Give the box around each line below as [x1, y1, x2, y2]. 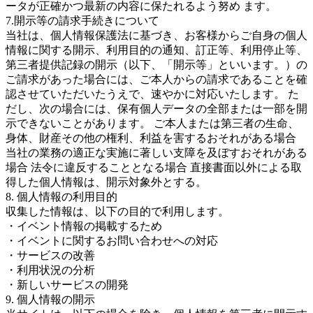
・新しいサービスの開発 [6, 279, 129, 291]
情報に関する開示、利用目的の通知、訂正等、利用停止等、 [6, 44, 307, 56]
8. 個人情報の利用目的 [6, 191, 117, 203]
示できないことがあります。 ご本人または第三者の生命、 [6, 117, 299, 129]
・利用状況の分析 [6, 264, 95, 276]
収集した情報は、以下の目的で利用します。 [6, 205, 229, 217]
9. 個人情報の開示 [6, 293, 95, 305]
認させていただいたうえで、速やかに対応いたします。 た [6, 88, 299, 100]
